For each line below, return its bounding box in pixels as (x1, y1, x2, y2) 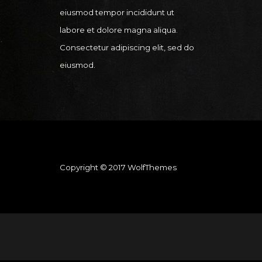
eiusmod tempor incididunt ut (60, 8, 174, 17)
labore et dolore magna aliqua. (60, 25, 178, 35)
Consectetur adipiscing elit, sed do (60, 43, 194, 52)
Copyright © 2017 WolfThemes (60, 162, 177, 172)
